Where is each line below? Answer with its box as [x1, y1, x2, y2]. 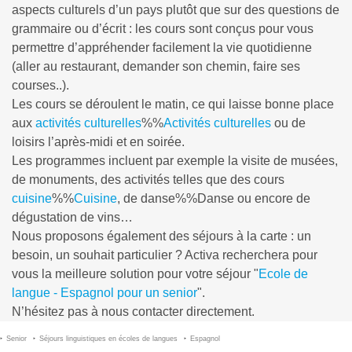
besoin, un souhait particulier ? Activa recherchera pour [12, 248, 317, 262]
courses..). [12, 79, 69, 92]
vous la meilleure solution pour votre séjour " [12, 267, 258, 280]
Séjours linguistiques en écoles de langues [39, 335, 178, 343]
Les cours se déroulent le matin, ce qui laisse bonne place [12, 97, 334, 111]
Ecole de [258, 267, 308, 280]
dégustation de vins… [12, 211, 133, 224]
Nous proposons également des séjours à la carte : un [12, 229, 311, 243]
